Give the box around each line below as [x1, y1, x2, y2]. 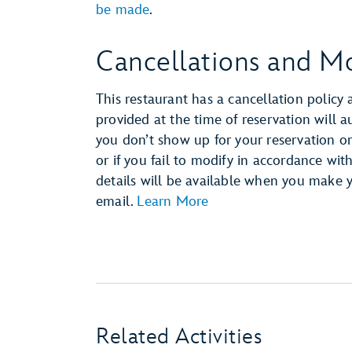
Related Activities [96, 324, 262, 350]
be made [96, 2, 150, 18]
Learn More [137, 193, 209, 210]
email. [96, 193, 137, 210]
